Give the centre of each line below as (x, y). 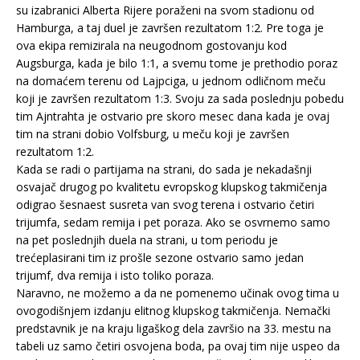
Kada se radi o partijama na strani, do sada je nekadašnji (164, 169)
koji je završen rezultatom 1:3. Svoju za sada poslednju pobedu (180, 98)
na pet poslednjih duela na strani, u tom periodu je (147, 239)
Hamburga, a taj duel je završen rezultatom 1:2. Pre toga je (170, 27)
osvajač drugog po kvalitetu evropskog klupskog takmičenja (172, 186)
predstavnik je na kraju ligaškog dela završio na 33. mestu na (174, 328)
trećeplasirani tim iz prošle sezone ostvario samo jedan (160, 257)
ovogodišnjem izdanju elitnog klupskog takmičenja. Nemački (173, 310)
